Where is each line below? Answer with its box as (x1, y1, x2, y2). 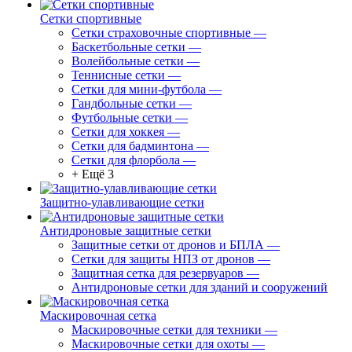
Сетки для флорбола (71, 153, 180, 167)
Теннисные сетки (71, 68, 165, 82)
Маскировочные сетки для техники (71, 323, 262, 336)
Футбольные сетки (71, 111, 172, 124)
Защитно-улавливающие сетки (40, 196, 204, 209)
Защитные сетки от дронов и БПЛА (71, 238, 264, 251)
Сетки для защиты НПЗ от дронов (71, 252, 255, 266)
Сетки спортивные (40, 12, 141, 25)
